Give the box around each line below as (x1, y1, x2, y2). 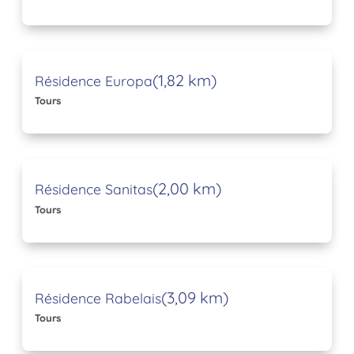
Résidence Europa (35, 71, 153, 89)
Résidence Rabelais (35, 288, 161, 307)
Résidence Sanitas (35, 180, 153, 198)
